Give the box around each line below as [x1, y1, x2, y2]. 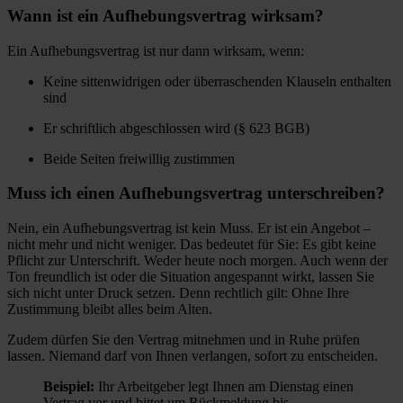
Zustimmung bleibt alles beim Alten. [7, 300, 212, 317]
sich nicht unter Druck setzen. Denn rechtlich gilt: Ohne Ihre [7, 284, 349, 300]
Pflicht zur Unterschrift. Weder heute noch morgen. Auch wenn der [7, 252, 388, 268]
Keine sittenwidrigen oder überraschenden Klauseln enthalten [43, 73, 391, 89]
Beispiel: [43, 378, 94, 394]
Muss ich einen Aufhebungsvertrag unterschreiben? [7, 184, 385, 203]
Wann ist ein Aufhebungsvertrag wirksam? [7, 5, 324, 25]
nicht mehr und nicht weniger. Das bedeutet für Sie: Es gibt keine [7, 236, 376, 252]
